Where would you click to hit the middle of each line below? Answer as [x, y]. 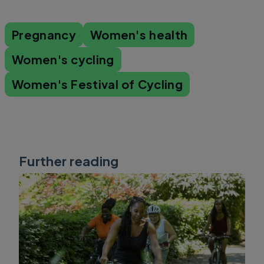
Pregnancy [44, 34]
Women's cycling [63, 59]
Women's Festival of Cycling [98, 84]
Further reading [69, 161]
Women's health [139, 34]
